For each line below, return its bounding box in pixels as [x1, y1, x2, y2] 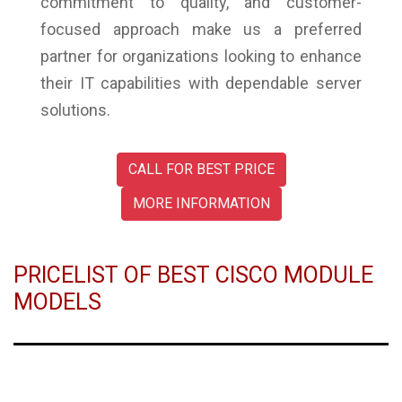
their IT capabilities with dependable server [40, 73, 362, 92]
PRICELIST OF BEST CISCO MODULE [13, 261, 373, 288]
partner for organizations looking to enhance [40, 46, 362, 66]
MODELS [13, 288, 101, 315]
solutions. [40, 100, 110, 119]
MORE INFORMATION [132, 194, 270, 212]
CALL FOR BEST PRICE [127, 160, 275, 178]
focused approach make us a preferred [40, 19, 362, 39]
